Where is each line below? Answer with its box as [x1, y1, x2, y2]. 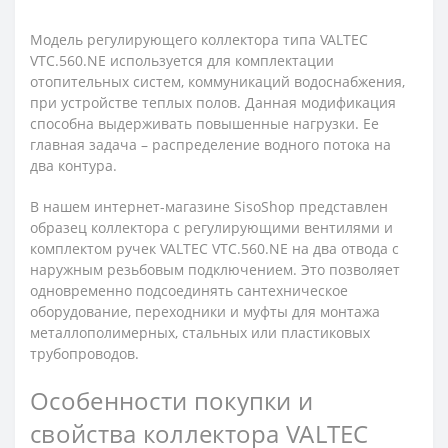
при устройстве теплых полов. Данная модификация [30, 93, 396, 113]
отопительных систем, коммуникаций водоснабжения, [30, 72, 405, 92]
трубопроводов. [30, 344, 139, 364]
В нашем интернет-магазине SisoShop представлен [30, 197, 388, 217]
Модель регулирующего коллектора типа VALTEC [30, 30, 368, 50]
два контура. [30, 156, 117, 176]
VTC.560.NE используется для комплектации [30, 51, 334, 71]
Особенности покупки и [30, 384, 314, 418]
